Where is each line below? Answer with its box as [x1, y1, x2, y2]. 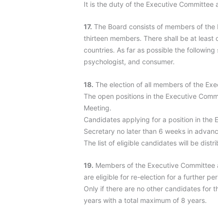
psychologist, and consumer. [84, 57, 175, 66]
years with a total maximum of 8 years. [84, 196, 207, 204]
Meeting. [84, 103, 111, 112]
